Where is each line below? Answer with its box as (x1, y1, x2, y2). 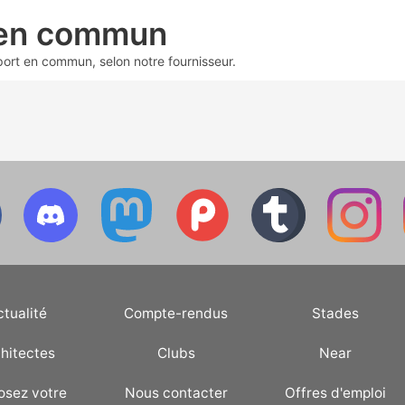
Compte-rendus (124, 304, 229, 322)
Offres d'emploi (284, 383, 386, 401)
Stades (311, 304, 359, 322)
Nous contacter (124, 383, 228, 401)
